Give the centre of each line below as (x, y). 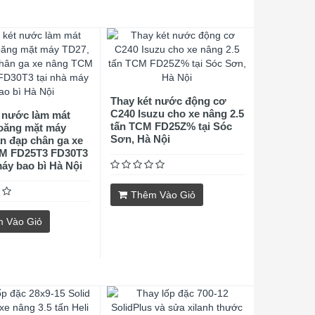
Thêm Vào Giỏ (163, 195)
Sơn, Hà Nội (140, 139)
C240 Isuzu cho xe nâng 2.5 (177, 114)
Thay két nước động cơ (168, 101)
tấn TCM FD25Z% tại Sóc (171, 126)
